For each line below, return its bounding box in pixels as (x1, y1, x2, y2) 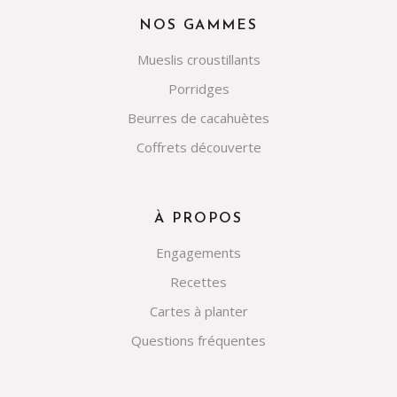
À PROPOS (154, 212, 243, 227)
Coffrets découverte (136, 138, 261, 157)
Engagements (156, 244, 241, 262)
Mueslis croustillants (136, 51, 261, 69)
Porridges (167, 80, 230, 98)
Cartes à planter (149, 302, 248, 321)
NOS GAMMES (138, 19, 259, 34)
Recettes (170, 273, 227, 292)
